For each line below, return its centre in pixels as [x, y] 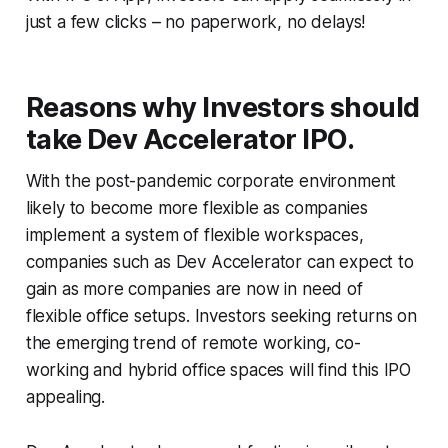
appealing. [65, 396]
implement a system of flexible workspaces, [194, 234]
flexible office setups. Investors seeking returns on [221, 315]
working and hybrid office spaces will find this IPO [218, 369]
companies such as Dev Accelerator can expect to [219, 261]
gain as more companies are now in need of [194, 288]
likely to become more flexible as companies [196, 207]
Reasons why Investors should [222, 107]
